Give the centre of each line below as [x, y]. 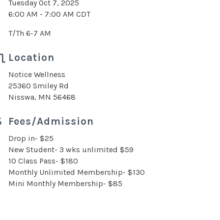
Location [31, 57]
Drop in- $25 [31, 138]
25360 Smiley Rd [39, 86]
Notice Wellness [37, 74]
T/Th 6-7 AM [30, 33]
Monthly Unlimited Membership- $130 [77, 172]
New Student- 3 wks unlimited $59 [71, 150]
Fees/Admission [51, 121]
